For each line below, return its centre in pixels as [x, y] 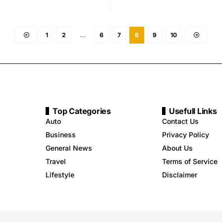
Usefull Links [193, 111]
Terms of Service [190, 161]
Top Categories [82, 111]
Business [61, 134]
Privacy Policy [185, 134]
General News [69, 148]
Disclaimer [179, 174]
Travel [56, 161]
